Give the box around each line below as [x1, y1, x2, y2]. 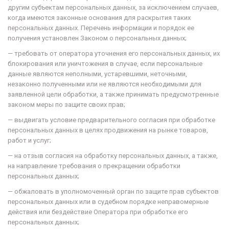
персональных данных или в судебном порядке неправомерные [8, 198, 209, 205]
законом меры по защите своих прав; [8, 101, 125, 108]
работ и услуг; [8, 136, 51, 144]
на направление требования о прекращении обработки [8, 162, 180, 170]
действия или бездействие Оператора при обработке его [8, 208, 188, 216]
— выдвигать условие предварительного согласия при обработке [8, 116, 215, 124]
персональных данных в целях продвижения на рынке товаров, [8, 126, 208, 134]
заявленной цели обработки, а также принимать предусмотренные [8, 90, 219, 98]
